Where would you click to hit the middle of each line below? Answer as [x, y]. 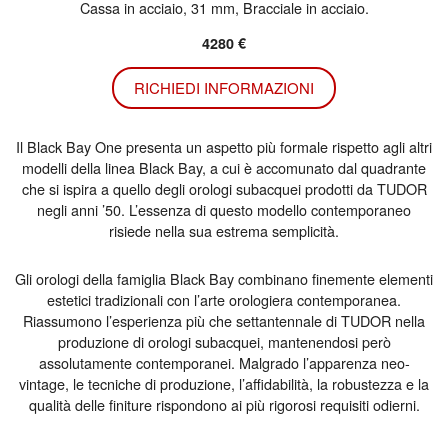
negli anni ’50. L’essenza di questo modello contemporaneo [224, 210]
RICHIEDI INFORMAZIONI [224, 88]
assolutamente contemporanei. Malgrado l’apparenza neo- [224, 363]
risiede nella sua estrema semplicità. [224, 231]
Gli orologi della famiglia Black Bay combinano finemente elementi [224, 279]
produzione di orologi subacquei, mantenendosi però [224, 342]
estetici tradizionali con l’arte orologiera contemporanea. [224, 300]
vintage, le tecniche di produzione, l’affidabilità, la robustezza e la [224, 384]
